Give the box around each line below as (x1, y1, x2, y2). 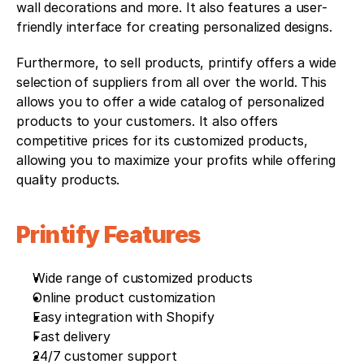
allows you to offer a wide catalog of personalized (16, 93, 324, 110)
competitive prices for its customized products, (16, 132, 308, 149)
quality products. (16, 171, 120, 188)
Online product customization (32, 288, 215, 305)
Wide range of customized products (32, 269, 253, 286)
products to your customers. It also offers (16, 112, 279, 129)
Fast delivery (32, 327, 110, 344)
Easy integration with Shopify (32, 308, 214, 325)
